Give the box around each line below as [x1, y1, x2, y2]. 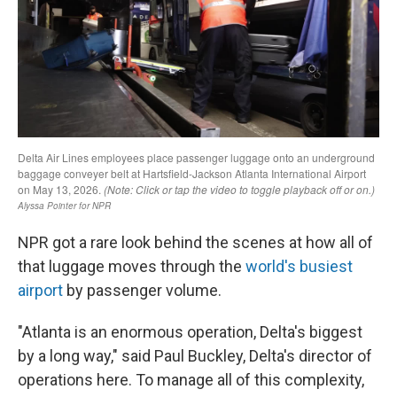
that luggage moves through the [18, 257, 245, 276]
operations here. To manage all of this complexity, [18, 370, 364, 389]
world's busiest [245, 257, 353, 276]
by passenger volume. [63, 281, 222, 300]
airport [18, 281, 63, 300]
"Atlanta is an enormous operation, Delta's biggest [18, 323, 362, 341]
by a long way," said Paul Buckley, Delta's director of [18, 346, 372, 365]
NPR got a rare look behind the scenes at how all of [18, 233, 373, 252]
